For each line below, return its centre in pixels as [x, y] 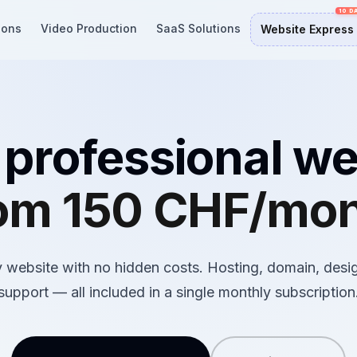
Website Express [308, 29]
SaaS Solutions [199, 28]
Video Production [89, 28]
